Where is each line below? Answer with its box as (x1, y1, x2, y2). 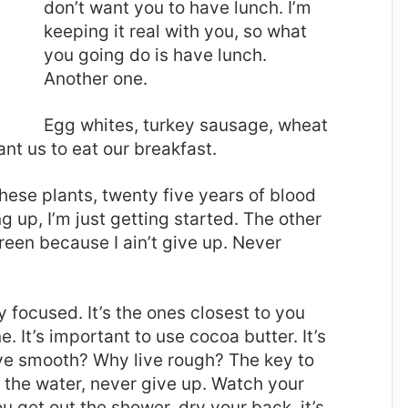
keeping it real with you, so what (44, 21, 307, 43)
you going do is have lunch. (44, 45, 267, 66)
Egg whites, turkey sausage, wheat (44, 115, 328, 137)
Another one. (44, 68, 148, 90)
